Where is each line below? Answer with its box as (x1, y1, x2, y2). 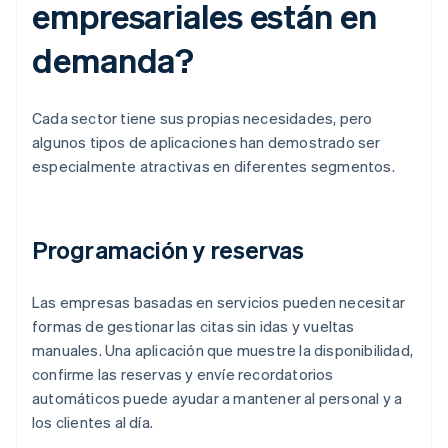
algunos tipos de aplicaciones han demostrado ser (32, 132, 381, 153)
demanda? (32, 38, 195, 82)
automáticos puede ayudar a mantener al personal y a (32, 388, 403, 409)
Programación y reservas (32, 234, 305, 266)
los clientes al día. (32, 412, 153, 433)
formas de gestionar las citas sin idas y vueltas (32, 316, 355, 337)
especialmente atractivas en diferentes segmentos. (32, 156, 395, 177)
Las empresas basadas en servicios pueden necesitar (32, 292, 406, 313)
